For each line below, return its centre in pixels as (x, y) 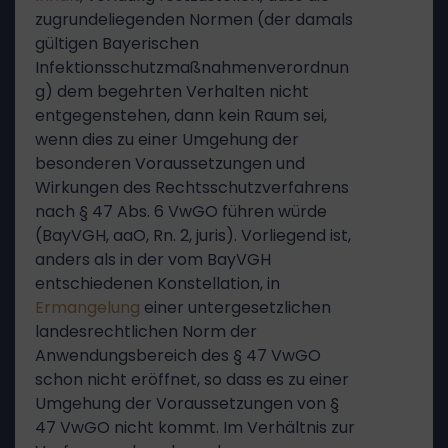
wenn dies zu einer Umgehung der (167, 139)
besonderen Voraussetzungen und (170, 163)
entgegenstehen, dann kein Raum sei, (181, 115)
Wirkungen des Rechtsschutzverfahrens (192, 187)
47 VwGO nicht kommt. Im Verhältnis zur (195, 427)
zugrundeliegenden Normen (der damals (194, 19)
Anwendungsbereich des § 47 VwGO (178, 355)
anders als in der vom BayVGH (153, 259)
